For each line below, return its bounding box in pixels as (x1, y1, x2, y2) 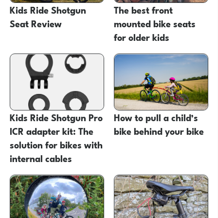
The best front (113, 1, 173, 18)
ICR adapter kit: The (10, 123, 93, 139)
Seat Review (10, 15, 62, 31)
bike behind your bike (113, 123, 204, 139)
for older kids (113, 29, 169, 45)
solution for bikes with (10, 136, 103, 152)
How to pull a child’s (113, 109, 198, 125)
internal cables (10, 150, 72, 166)
